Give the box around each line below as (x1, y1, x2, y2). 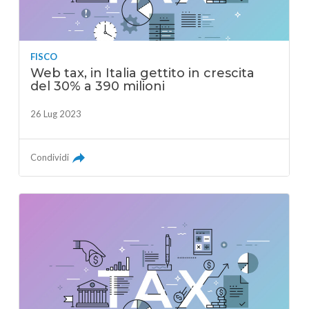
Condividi (30, 151, 70, 163)
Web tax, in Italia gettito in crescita (30, 65, 255, 81)
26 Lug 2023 (30, 108, 82, 119)
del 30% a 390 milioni (30, 78, 166, 94)
